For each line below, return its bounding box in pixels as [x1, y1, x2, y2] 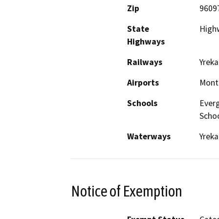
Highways [127, 36, 165, 47]
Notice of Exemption [71, 182, 182, 200]
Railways [127, 56, 162, 67]
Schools [127, 97, 157, 109]
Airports [127, 77, 159, 88]
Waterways [127, 131, 171, 142]
